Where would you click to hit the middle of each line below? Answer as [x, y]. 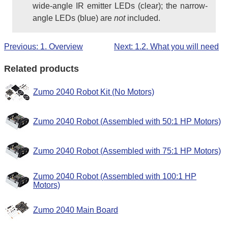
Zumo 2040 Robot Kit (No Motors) [94, 92]
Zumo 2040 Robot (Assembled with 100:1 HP [115, 176]
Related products [41, 68]
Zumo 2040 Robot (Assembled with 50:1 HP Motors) [127, 121]
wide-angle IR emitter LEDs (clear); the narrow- [120, 6]
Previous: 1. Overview [44, 46]
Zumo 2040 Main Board [76, 210]
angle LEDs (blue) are [73, 18]
